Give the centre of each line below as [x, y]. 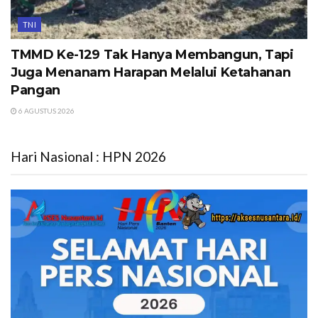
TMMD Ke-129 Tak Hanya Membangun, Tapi [152, 54]
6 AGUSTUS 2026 [46, 110]
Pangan [35, 90]
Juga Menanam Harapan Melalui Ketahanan [151, 72]
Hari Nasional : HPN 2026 [88, 156]
